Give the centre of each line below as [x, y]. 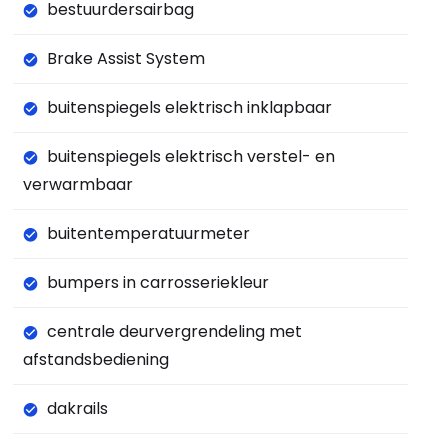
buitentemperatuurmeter [148, 234]
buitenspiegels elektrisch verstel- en [190, 157]
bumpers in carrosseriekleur [157, 283]
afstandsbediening [95, 360]
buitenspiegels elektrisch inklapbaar [189, 108]
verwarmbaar [77, 185]
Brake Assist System [125, 59]
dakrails [77, 409]
